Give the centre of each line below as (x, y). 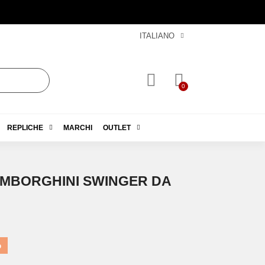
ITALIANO (157, 36)
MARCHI (77, 127)
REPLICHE (25, 127)
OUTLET (117, 127)
